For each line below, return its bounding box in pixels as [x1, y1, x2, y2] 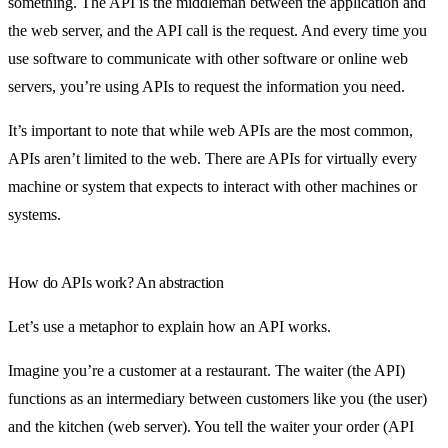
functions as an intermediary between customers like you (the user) [8, 389, 427, 407]
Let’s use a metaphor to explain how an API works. [8, 317, 331, 335]
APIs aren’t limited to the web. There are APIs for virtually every [8, 149, 417, 167]
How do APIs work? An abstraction [8, 273, 224, 291]
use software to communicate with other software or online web [8, 49, 408, 67]
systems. [8, 205, 61, 223]
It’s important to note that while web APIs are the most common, [8, 121, 413, 139]
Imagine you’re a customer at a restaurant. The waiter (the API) [8, 361, 405, 379]
